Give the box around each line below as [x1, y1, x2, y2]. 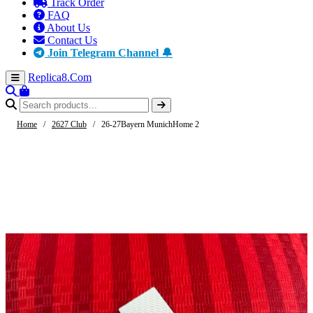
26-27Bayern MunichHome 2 [101, 119, 199, 130]
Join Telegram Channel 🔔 [45, 47, 173, 59]
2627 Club [52, 119, 87, 130]
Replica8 [28, 71, 67, 84]
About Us [45, 22, 90, 34]
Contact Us [45, 34, 97, 47]
